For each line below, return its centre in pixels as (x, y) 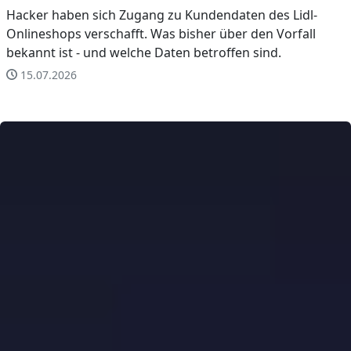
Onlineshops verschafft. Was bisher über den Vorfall (161, 33)
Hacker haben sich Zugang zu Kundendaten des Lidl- (162, 14)
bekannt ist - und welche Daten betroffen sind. (144, 52)
